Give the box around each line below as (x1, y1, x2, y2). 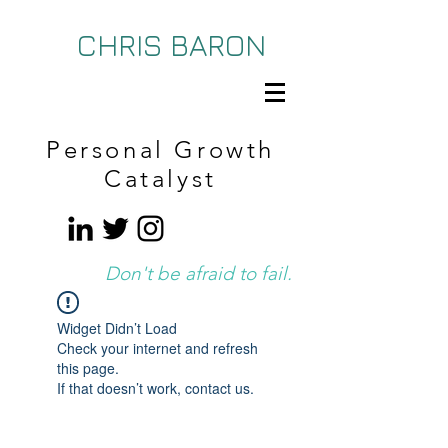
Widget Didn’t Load (57, 318, 177, 338)
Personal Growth (45, 135, 275, 164)
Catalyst (104, 164, 217, 193)
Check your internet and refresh (57, 338, 258, 358)
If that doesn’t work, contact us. (57, 378, 254, 398)
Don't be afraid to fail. (105, 262, 292, 285)
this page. (57, 358, 119, 378)
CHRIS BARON (76, 27, 266, 63)
